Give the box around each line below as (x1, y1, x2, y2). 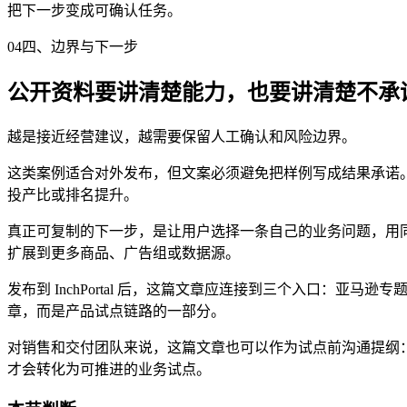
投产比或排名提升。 (7, 186, 138, 203)
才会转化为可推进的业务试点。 (7, 361, 211, 377)
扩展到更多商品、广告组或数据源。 (7, 244, 240, 261)
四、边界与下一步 (22, 38, 138, 55)
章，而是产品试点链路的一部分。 (7, 303, 225, 319)
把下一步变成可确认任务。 (7, 2, 182, 18)
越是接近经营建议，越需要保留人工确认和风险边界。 (7, 128, 356, 144)
